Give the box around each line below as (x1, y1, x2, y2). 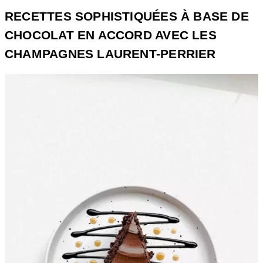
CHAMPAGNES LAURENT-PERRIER (5, 47, 216, 62)
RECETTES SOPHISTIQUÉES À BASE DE (5, 9, 249, 24)
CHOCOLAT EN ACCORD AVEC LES (5, 28, 217, 43)
